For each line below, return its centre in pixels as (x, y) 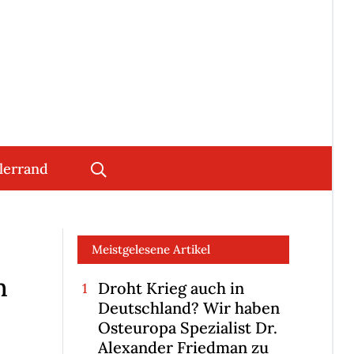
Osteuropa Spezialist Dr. (187, 328)
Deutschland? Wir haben (188, 308)
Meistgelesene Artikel (151, 250)
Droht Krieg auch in (171, 288)
